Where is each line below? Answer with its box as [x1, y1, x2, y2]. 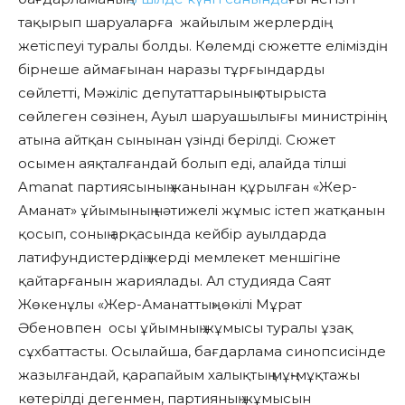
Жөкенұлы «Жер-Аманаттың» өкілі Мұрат [18, 296, 302, 314]
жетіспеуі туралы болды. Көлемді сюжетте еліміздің [18, 37, 379, 55]
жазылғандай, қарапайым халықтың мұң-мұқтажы [18, 366, 360, 384]
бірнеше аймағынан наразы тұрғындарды [18, 61, 325, 79]
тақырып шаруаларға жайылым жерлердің [18, 14, 324, 32]
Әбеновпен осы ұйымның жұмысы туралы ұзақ [18, 319, 353, 337]
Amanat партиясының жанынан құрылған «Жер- [18, 178, 357, 196]
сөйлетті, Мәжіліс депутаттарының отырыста [18, 84, 326, 102]
